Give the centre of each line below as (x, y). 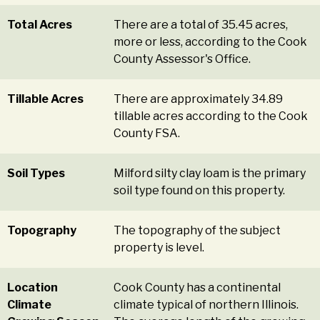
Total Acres (40, 25)
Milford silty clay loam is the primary (210, 174)
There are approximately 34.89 (199, 99)
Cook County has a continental (197, 288)
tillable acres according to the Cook (211, 116)
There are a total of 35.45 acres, (201, 25)
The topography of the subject (197, 231)
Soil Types (36, 174)
